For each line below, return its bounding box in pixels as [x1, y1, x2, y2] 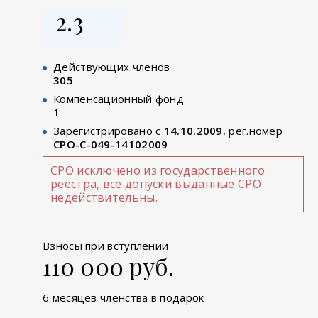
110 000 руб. [43, 250, 175, 282]
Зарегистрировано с [53, 123, 164, 138]
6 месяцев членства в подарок [43, 290, 204, 305]
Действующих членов [53, 59, 170, 74]
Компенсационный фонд [53, 91, 184, 106]
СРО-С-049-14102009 [53, 136, 168, 151]
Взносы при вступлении [43, 238, 169, 253]
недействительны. [50, 189, 158, 205]
